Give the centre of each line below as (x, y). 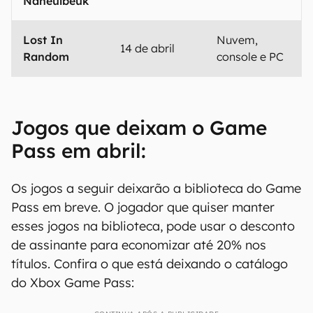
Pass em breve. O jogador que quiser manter (143, 207)
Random (46, 57)
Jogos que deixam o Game (139, 128)
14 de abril (147, 48)
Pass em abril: (79, 151)
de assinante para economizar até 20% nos (139, 245)
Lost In (43, 40)
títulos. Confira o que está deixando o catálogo (150, 264)
